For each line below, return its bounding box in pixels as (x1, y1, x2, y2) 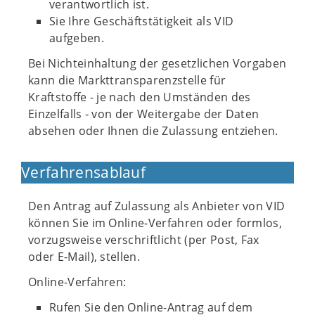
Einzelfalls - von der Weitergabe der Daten (28, 106, 259, 122)
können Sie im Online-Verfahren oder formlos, (28, 215, 283, 231)
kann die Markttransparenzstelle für (28, 72, 226, 88)
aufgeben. (49, 30, 104, 46)
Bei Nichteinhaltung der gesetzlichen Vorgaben (28, 56, 287, 71)
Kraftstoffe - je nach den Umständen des (28, 89, 251, 105)
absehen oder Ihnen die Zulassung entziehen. (28, 123, 278, 139)
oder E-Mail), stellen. (28, 249, 141, 264)
